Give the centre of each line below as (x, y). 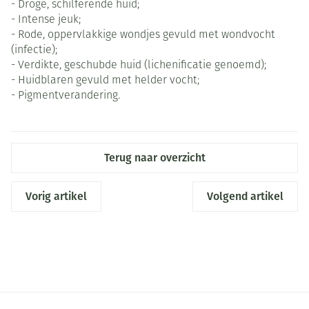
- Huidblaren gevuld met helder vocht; (105, 81)
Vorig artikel (56, 197)
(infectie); (34, 51)
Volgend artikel (245, 197)
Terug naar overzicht (154, 158)
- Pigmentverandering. (66, 96)
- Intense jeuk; (46, 20)
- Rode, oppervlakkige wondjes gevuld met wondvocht (143, 36)
